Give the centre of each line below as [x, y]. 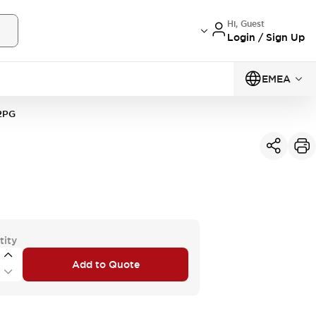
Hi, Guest [246, 24]
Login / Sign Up [266, 37]
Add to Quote [105, 264]
